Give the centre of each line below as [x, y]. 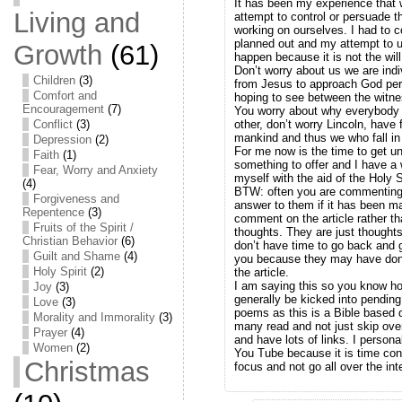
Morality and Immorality [94, 317]
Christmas [87, 372]
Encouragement [63, 109]
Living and [76, 23]
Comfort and [65, 96]
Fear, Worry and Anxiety [95, 170]
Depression [62, 140]
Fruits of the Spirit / [83, 227]
